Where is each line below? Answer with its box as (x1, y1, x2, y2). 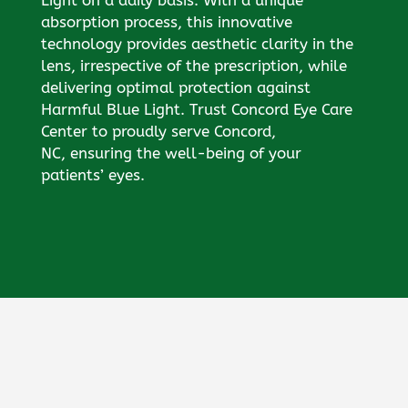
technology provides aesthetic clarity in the (40, 34, 353, 53)
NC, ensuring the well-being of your (40, 143, 301, 162)
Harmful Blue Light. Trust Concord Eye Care (40, 99, 352, 118)
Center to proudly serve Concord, (40, 121, 276, 140)
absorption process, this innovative (40, 12, 292, 31)
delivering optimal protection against (40, 77, 311, 97)
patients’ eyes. (40, 165, 145, 184)
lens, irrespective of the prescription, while (40, 56, 347, 75)
